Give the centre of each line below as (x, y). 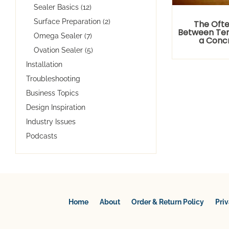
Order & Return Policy (168, 202)
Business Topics (52, 93)
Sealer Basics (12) (63, 7)
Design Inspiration (56, 107)
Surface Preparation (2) (72, 21)
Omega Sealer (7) (63, 36)
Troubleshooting (53, 78)
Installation (44, 64)
